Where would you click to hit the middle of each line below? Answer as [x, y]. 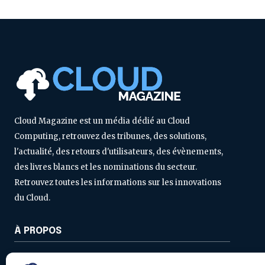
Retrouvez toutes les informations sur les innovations [118, 183]
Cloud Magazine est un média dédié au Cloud [102, 121]
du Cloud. [32, 198]
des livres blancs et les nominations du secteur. [106, 167]
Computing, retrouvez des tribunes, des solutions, [110, 137]
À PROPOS [38, 231]
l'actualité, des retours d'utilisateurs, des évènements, [119, 152]
